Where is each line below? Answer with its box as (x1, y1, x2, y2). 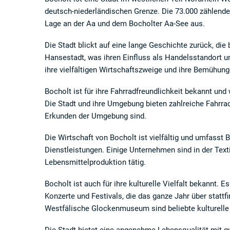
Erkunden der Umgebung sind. (45, 111, 146, 121)
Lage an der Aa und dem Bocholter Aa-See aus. (45, 19, 205, 28)
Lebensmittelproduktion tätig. (45, 158, 146, 167)
